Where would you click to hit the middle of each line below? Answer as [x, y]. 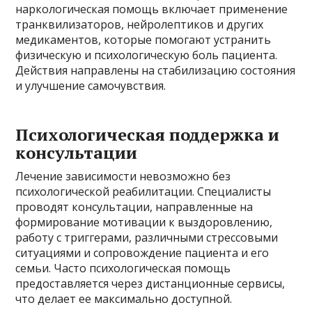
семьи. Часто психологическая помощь [123, 268]
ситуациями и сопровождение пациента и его [142, 253]
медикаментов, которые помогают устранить [143, 40]
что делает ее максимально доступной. [124, 299]
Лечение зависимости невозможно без [123, 177]
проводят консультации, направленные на [134, 207]
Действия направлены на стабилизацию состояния [156, 71]
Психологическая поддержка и [148, 135]
